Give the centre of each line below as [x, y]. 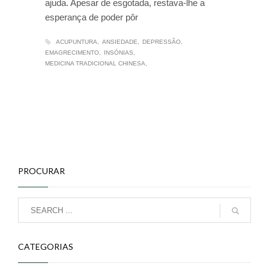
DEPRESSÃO [162, 42]
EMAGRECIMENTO [72, 53]
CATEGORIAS [46, 247]
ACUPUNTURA [77, 42]
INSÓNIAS [119, 53]
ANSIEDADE [120, 42]
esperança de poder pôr [92, 17]
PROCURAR [41, 171]
